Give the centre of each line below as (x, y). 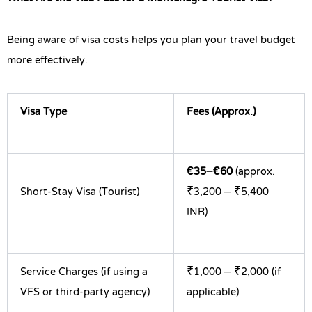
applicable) (213, 292)
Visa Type (44, 112)
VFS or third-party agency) (85, 292)
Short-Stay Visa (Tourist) (80, 192)
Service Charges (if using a (84, 272)
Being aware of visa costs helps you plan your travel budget (151, 41)
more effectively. (47, 61)
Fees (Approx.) (221, 112)
